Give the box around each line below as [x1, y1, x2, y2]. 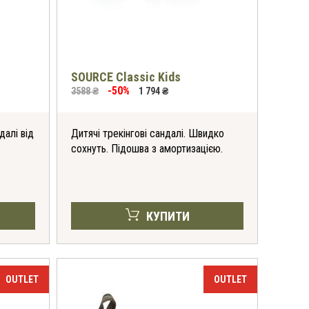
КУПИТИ [146, 208, 190, 223]
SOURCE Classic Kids [71, 70, 181, 84]
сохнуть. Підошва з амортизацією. [71, 142, 223, 155]
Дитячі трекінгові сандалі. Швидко [71, 127, 224, 140]
